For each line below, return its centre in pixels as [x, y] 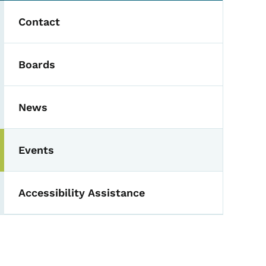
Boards [37, 64]
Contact [39, 22]
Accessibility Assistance [82, 193]
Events [37, 150]
